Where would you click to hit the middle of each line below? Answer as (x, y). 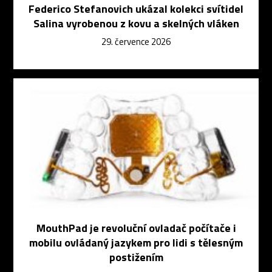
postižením (136, 257)
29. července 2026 (136, 42)
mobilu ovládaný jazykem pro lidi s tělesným (136, 243)
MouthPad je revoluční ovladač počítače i (136, 228)
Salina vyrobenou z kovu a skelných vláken (136, 24)
